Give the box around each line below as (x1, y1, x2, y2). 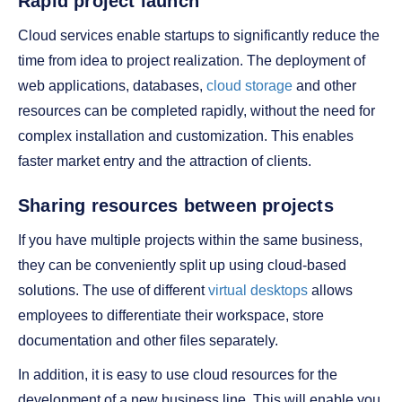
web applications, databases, (18, 78, 206, 93)
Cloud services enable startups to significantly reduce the (18, 28, 380, 43)
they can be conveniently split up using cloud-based (18, 258, 346, 273)
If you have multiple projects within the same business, (18, 232, 363, 248)
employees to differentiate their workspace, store (18, 308, 324, 323)
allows (308, 283, 353, 298)
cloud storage (206, 78, 293, 93)
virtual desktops (208, 283, 308, 298)
